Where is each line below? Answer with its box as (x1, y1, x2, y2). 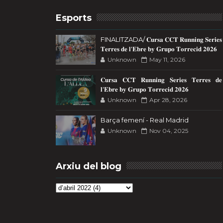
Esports (56, 12, 92, 23)
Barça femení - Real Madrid (101, 116, 189, 124)
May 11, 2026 (149, 56, 185, 63)
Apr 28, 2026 (149, 96, 187, 104)
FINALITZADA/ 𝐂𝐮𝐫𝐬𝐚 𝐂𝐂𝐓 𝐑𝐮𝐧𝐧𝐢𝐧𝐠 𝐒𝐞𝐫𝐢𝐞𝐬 (101, 35, 222, 43)
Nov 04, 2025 (149, 127, 188, 134)
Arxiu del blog (56, 161, 121, 172)
